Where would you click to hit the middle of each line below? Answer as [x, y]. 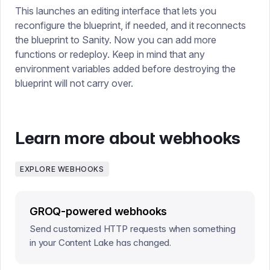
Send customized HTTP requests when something [133, 229]
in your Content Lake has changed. [101, 243]
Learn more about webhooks [128, 138]
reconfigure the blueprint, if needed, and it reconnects [130, 25]
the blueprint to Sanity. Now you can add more [116, 40]
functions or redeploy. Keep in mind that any [110, 54]
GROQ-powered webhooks [99, 211]
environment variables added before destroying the [125, 69]
